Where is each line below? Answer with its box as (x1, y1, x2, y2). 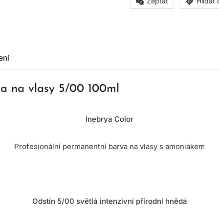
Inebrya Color (86, 114, 133, 124)
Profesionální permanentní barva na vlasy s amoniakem (14, 142, 205, 151)
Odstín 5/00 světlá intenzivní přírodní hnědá (32, 197, 187, 206)
